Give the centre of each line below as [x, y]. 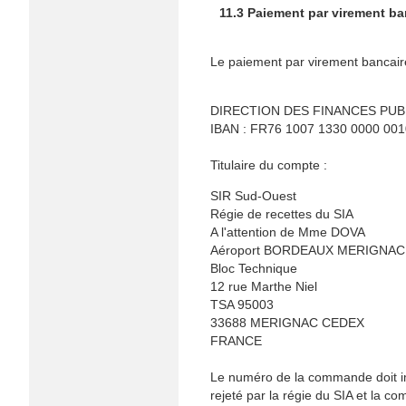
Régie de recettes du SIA [282, 214]
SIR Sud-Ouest [253, 196]
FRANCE [236, 341]
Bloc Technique [254, 268]
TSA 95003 [242, 304]
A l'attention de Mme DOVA [288, 232]
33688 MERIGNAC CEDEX [287, 323]
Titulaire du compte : [269, 165]
